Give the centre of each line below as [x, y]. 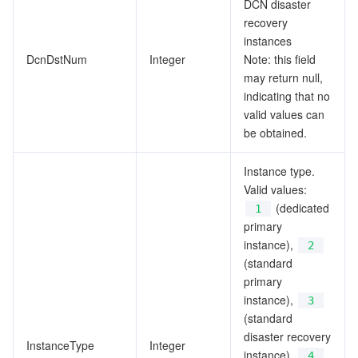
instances [268, 41]
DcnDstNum [57, 59]
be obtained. [275, 133]
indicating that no [287, 96]
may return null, [283, 78]
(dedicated [301, 208]
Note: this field [280, 59]
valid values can [284, 114]
